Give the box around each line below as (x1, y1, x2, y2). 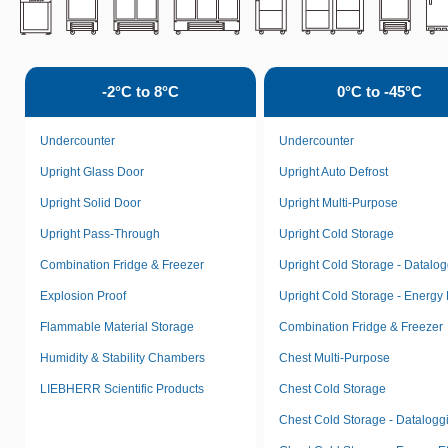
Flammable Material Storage (40, 320, 194, 334)
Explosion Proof (40, 289, 126, 303)
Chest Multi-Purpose (279, 351, 390, 365)
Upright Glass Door (40, 165, 144, 179)
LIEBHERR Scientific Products (40, 382, 204, 396)
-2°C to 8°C (102, 83, 179, 100)
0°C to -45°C (337, 83, 422, 100)
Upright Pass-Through (40, 227, 160, 241)
